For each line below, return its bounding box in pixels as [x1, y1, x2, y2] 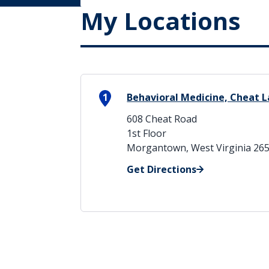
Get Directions [127, 163, 197, 176]
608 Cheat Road [127, 112, 198, 125]
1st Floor [127, 127, 167, 140]
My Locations [80, 4, 241, 37]
